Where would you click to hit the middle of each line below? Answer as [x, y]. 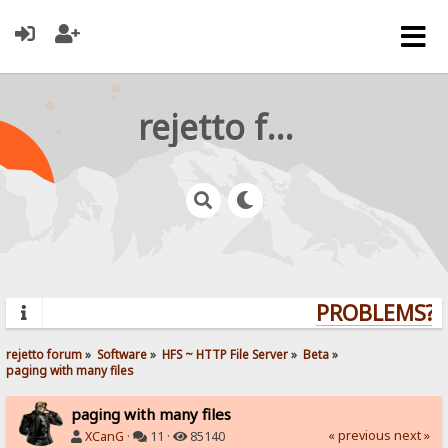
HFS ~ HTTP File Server [225, 353]
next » [411, 435]
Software [122, 353]
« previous [359, 435]
